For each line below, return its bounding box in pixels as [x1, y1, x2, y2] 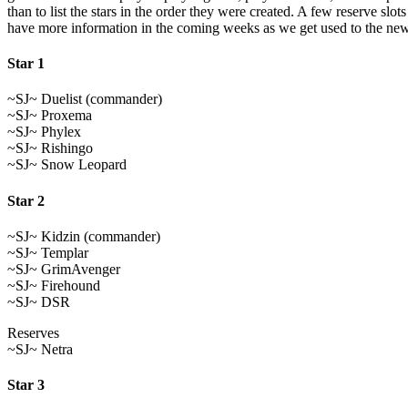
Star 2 [7, 192, 45, 209]
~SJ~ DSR [7, 293, 70, 310]
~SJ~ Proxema [7, 107, 92, 124]
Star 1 [7, 56, 45, 72]
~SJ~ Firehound [7, 277, 100, 293]
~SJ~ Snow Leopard [7, 157, 127, 173]
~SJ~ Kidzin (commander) [7, 228, 160, 244]
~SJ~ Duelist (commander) [7, 91, 162, 107]
